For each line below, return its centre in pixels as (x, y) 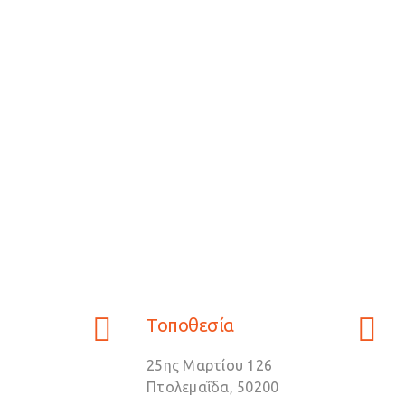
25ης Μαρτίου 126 (209, 365)
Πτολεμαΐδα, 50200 (213, 387)
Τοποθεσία (190, 325)
